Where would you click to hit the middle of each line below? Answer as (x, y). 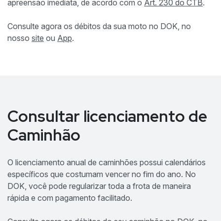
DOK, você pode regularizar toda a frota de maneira (99, 186)
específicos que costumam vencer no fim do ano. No (102, 174)
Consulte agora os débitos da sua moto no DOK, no (99, 26)
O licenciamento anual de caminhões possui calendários (107, 162)
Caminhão (44, 135)
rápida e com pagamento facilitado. (70, 198)
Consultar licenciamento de (107, 116)
